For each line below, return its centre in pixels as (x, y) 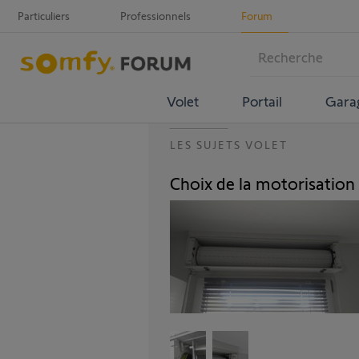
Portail (262, 101)
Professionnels (155, 16)
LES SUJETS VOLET (229, 145)
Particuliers (44, 16)
